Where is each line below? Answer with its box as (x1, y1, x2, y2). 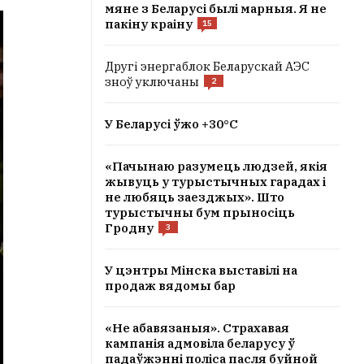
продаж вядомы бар (105, 278, 236, 293)
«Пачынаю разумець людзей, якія (105, 158, 327, 174)
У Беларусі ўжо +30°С (105, 116, 238, 132)
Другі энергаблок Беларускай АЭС (105, 58, 310, 74)
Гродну (105, 220, 154, 236)
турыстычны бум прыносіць (105, 205, 295, 220)
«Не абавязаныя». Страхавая (105, 320, 289, 336)
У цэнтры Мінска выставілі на (105, 262, 297, 278)
